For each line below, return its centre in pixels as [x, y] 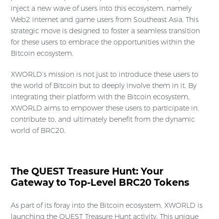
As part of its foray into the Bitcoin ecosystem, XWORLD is [107, 206]
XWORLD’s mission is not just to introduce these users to [105, 75]
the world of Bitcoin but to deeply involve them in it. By [104, 86]
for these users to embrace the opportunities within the [103, 42]
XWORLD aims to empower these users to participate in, [105, 108]
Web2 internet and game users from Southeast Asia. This [105, 20]
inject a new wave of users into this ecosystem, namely [101, 9]
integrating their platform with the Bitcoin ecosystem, [100, 97]
